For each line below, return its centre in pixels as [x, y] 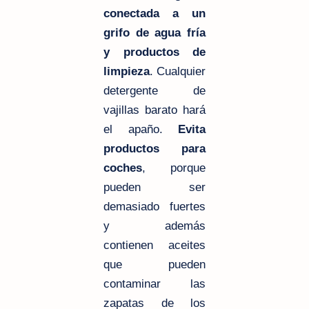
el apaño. [141, 130]
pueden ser [154, 188]
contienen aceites [154, 246]
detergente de [154, 91]
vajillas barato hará [154, 110]
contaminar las [154, 284]
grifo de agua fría [154, 33]
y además [154, 226]
